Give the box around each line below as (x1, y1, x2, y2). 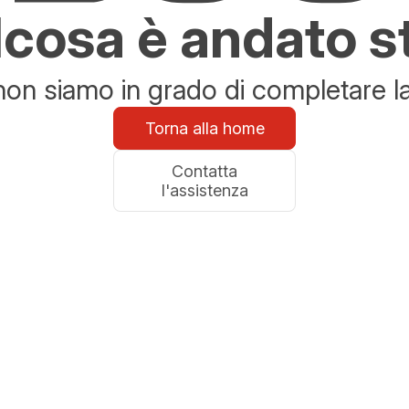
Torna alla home (144, 119, 265, 138)
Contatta (172, 162, 237, 181)
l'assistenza (161, 181, 248, 200)
